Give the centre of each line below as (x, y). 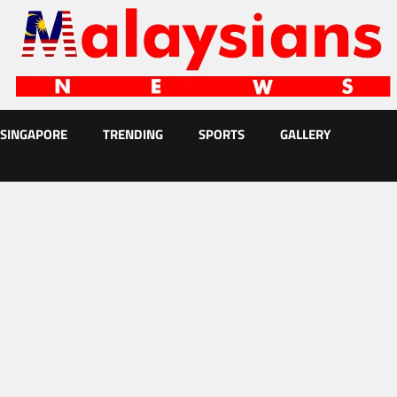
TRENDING (133, 134)
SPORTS (222, 134)
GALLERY (305, 134)
